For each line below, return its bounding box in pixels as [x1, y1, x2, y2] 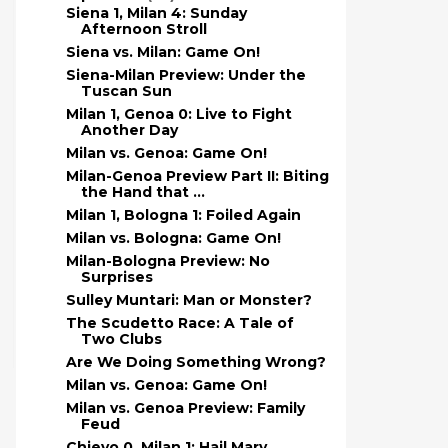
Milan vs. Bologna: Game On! [65, 229, 281, 247]
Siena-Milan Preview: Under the [65, 66, 306, 84]
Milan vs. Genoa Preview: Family [65, 399, 305, 417]
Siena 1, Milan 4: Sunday [65, 4, 247, 22]
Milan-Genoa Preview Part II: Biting [65, 167, 329, 185]
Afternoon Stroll [80, 20, 207, 38]
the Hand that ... [80, 183, 205, 201]
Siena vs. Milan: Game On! [65, 43, 260, 61]
